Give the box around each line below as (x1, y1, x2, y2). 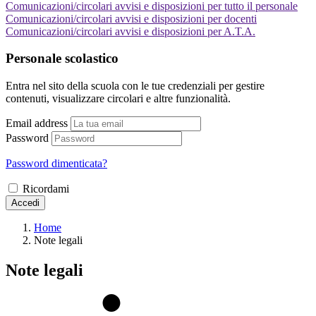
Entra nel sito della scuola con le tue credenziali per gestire (6, 79, 265, 92)
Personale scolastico (6, 51, 119, 66)
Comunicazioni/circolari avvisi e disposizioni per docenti (6, 12, 257, 25)
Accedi (11, 197, 39, 208)
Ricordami (23, 182, 69, 195)
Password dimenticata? (6, 157, 107, 169)
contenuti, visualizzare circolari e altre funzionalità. (6, 92, 231, 104)
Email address (6, 116, 68, 129)
